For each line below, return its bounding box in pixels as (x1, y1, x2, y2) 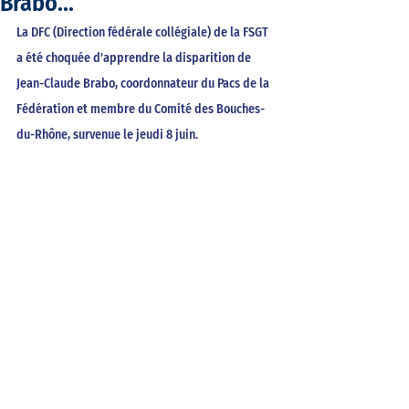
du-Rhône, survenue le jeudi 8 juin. (16, 127, 201, 142)
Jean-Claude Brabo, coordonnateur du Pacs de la (16, 76, 272, 91)
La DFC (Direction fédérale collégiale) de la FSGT (16, 25, 271, 40)
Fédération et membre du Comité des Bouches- (16, 101, 265, 117)
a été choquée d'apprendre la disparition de (16, 50, 254, 66)
